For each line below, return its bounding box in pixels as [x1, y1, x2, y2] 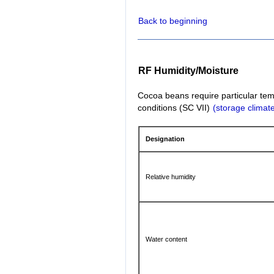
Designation [146, 135, 185, 143]
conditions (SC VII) [138, 103, 212, 113]
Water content [146, 235, 188, 243]
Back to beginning [138, 16, 207, 26]
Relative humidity [146, 173, 196, 181]
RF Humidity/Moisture [138, 65, 239, 76]
